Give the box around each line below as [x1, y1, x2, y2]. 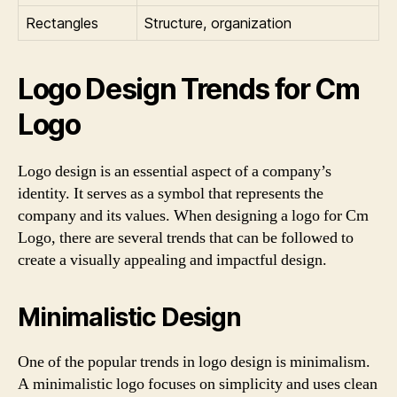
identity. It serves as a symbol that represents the [18, 183, 323, 204]
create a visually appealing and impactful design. [18, 250, 327, 270]
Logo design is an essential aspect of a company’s [18, 161, 331, 182]
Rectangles [26, 14, 98, 32]
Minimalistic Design [18, 302, 241, 332]
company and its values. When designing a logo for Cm [18, 206, 369, 226]
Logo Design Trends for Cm [18, 72, 360, 106]
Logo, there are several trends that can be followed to [18, 228, 354, 248]
